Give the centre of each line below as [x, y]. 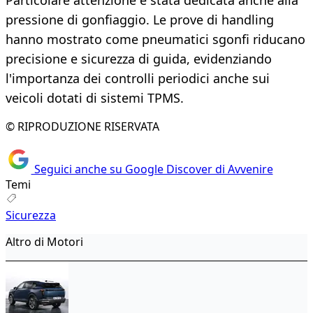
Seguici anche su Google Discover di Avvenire [152, 169]
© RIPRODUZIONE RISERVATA [82, 127]
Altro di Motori [44, 241]
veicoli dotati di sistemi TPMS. [95, 98]
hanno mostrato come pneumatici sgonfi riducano [155, 39]
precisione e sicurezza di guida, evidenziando [139, 59]
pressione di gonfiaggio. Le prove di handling [140, 20]
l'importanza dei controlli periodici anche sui [138, 79]
